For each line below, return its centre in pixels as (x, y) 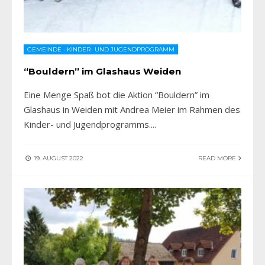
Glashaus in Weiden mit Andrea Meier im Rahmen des (132, 109)
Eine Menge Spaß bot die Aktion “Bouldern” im (117, 94)
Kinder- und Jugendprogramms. (87, 124)
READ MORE (218, 158)
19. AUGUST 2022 (58, 158)
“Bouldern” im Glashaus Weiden (102, 71)
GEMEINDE (44, 49)
